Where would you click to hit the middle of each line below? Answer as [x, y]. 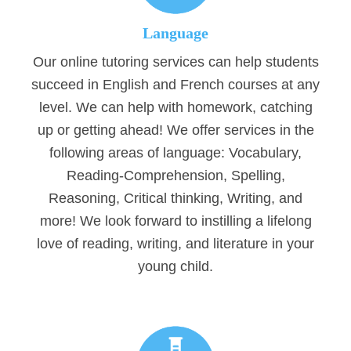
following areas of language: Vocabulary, [175, 153]
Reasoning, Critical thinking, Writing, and [175, 199]
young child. [175, 267]
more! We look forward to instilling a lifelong [175, 221]
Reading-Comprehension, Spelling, [175, 176]
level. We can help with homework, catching [175, 108]
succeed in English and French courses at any [175, 85]
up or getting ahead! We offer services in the [175, 130]
